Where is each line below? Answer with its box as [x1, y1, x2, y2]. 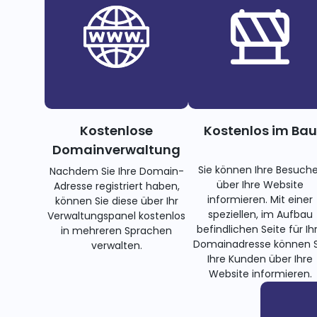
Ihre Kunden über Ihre [207, 251, 313, 266]
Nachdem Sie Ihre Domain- [49, 163, 184, 178]
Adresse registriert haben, [53, 178, 180, 193]
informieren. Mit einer [207, 192, 313, 207]
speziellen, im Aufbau [207, 207, 313, 221]
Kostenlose [80, 121, 153, 139]
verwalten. [91, 238, 142, 253]
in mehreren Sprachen [61, 223, 172, 238]
